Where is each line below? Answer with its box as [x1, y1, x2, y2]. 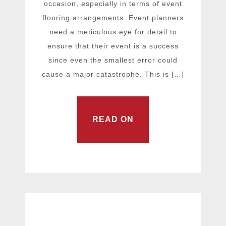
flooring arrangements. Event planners [42, 13, 184, 22]
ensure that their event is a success [47, 41, 179, 50]
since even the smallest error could [48, 55, 178, 64]
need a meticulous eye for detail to [49, 27, 177, 36]
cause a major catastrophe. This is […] [42, 70, 184, 78]
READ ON [92, 115, 134, 124]
